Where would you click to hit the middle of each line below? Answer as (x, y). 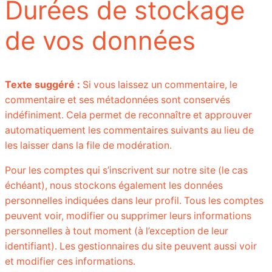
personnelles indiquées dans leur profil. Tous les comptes (134, 200)
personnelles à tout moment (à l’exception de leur (117, 231)
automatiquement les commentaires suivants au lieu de (129, 130)
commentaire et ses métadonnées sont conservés (117, 100)
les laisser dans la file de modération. (88, 145)
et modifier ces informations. (70, 261)
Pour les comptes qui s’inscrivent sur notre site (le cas (126, 170)
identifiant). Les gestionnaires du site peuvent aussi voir (131, 246)
